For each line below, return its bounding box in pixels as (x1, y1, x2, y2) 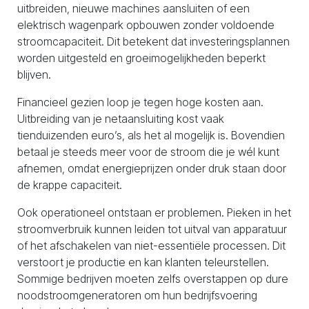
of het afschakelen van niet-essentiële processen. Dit (17, 239, 286, 252)
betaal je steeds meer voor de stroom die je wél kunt (17, 145, 279, 159)
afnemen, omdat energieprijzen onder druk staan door (17, 161, 286, 175)
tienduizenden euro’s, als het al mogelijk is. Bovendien (17, 128, 285, 142)
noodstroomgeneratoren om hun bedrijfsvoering (17, 288, 257, 302)
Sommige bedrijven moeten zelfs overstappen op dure (17, 272, 288, 286)
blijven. (17, 68, 51, 81)
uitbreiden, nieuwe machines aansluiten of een (17, 1, 250, 15)
